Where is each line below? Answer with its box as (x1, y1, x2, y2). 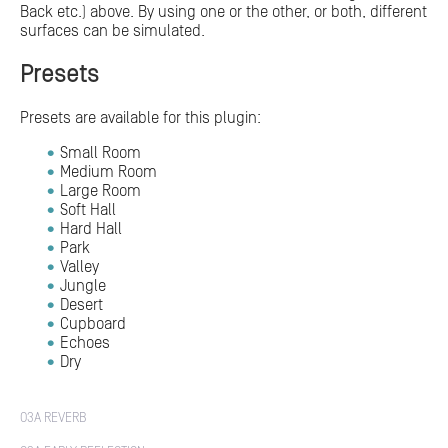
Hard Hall (60, 219, 122, 238)
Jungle (60, 276, 106, 295)
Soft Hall (60, 200, 116, 219)
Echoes (60, 333, 110, 352)
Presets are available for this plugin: (20, 108, 261, 127)
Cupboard (60, 314, 126, 333)
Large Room (60, 181, 141, 200)
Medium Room (60, 162, 157, 181)
